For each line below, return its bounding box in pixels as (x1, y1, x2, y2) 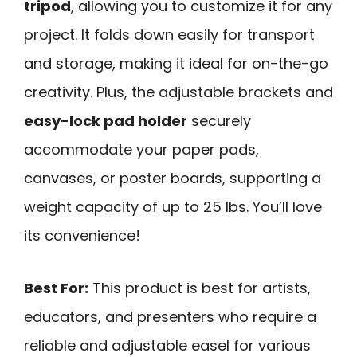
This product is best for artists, (88, 278, 311, 299)
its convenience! (24, 225, 140, 245)
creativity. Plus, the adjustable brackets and (24, 81, 333, 102)
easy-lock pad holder (24, 110, 187, 131)
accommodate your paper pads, (24, 139, 259, 159)
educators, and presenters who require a (24, 307, 316, 328)
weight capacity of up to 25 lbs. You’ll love (24, 196, 322, 217)
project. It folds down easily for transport (24, 24, 315, 45)
